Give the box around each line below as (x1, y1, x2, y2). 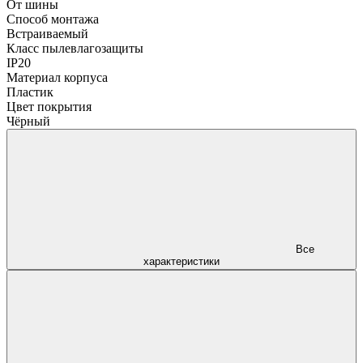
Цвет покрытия (6, 99, 92, 113)
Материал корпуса (6, 70, 108, 84)
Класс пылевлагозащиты (6, 41, 143, 55)
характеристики (143, 254, 220, 267)
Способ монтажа (6, 11, 99, 26)
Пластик (6, 84, 53, 99)
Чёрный (6, 113, 50, 128)
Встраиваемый (6, 26, 88, 41)
